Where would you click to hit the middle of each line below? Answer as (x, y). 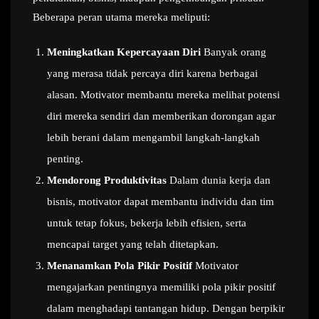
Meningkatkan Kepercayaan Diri (124, 52)
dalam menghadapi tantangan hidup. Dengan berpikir (166, 308)
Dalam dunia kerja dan (219, 180)
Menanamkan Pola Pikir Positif (120, 266)
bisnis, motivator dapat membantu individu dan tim (161, 202)
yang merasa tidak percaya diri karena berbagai (152, 73)
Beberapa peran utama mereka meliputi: (121, 17)
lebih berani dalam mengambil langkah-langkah (153, 137)
